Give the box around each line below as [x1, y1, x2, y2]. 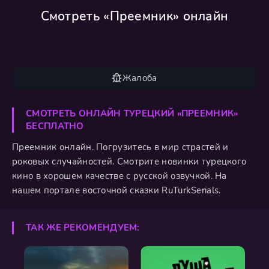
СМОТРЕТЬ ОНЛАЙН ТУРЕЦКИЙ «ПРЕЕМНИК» [26, 107, 238, 119]
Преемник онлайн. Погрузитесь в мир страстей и [12, 141, 229, 153]
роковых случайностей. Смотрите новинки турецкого [12, 156, 247, 168]
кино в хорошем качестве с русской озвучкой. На [12, 170, 227, 182]
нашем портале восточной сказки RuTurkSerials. [12, 184, 221, 196]
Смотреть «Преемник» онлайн [40, 8, 229, 25]
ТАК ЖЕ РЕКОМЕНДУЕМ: [26, 222, 140, 234]
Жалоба [122, 71, 157, 84]
